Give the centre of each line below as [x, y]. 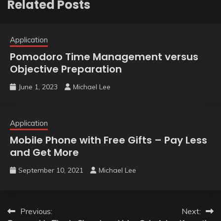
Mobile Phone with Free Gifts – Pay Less [109, 140]
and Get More [44, 152]
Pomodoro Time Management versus [104, 56]
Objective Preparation [66, 69]
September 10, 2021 [51, 170]
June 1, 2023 [38, 87]
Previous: [36, 211]
